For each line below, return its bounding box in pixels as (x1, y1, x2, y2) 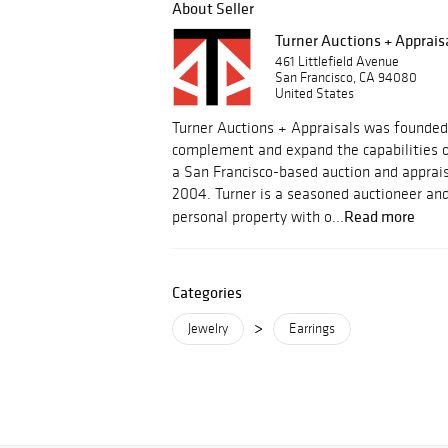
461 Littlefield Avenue (275, 53, 399, 70)
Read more (344, 206, 415, 226)
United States (275, 85, 354, 102)
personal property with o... (172, 207, 344, 226)
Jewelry (188, 320, 228, 337)
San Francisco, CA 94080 (275, 69, 417, 86)
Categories (172, 282, 242, 302)
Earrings (289, 320, 335, 337)
